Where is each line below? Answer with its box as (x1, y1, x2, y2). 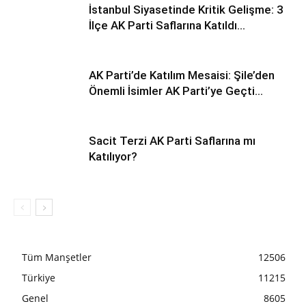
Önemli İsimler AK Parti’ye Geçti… (89, 84, 263, 98)
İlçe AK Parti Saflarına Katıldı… (89, 18, 245, 32)
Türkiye (22, 271, 55, 284)
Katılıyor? (89, 150, 137, 163)
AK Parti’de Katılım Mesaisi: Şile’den (89, 68, 275, 82)
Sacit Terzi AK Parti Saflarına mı (89, 134, 255, 148)
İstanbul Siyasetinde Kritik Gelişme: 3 (89, 3, 283, 16)
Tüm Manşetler (22, 251, 92, 264)
